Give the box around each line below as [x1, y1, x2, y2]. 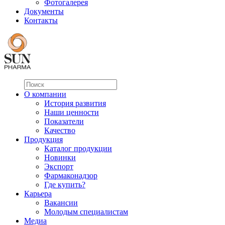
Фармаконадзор [44, 171, 97, 180]
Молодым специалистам [44, 207, 128, 216]
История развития [44, 99, 106, 107]
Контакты [24, 16, 58, 25]
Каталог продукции [44, 144, 112, 153]
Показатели [44, 117, 84, 126]
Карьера [24, 189, 52, 198]
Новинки [44, 153, 76, 162]
